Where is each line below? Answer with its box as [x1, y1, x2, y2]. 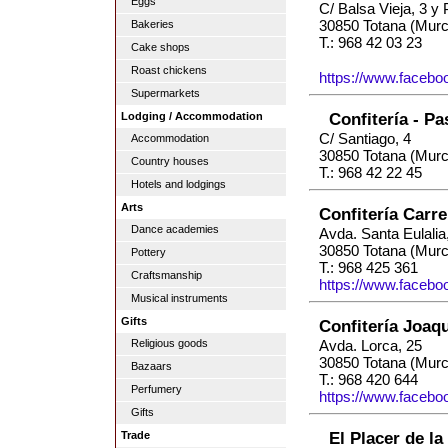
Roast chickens [131, 64, 207, 76]
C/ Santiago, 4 [319, 130, 411, 148]
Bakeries [131, 18, 174, 30]
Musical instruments [131, 292, 228, 304]
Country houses [131, 155, 209, 167]
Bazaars [131, 360, 172, 372]
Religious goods [131, 337, 208, 349]
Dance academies [131, 223, 219, 235]
